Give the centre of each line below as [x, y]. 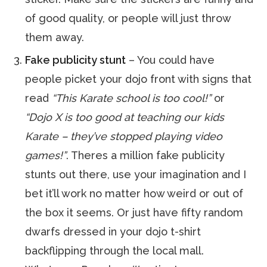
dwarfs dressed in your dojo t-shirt [113, 232]
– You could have [170, 60]
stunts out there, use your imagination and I [136, 174]
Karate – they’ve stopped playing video [124, 136]
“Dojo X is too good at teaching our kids [125, 117]
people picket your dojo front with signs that [139, 79]
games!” [46, 155]
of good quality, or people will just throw [128, 18]
